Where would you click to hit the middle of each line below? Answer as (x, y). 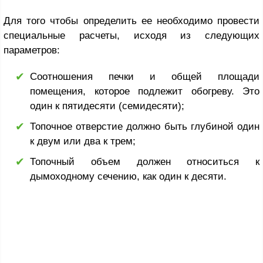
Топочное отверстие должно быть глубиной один (145, 127)
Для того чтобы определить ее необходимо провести (131, 21)
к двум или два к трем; (83, 141)
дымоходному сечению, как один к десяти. (128, 177)
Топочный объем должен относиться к (145, 162)
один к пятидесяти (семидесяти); (107, 106)
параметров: (32, 50)
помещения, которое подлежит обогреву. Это (145, 92)
